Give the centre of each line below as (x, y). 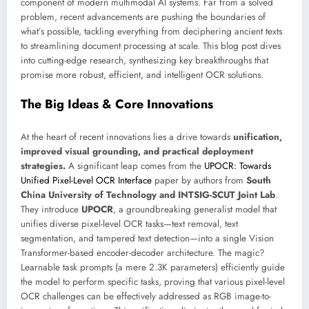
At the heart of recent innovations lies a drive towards (127, 137)
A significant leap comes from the (135, 166)
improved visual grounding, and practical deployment (137, 151)
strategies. (43, 166)
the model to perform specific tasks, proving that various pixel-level (153, 281)
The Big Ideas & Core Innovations (117, 104)
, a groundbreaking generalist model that (195, 209)
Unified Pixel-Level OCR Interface (86, 180)
